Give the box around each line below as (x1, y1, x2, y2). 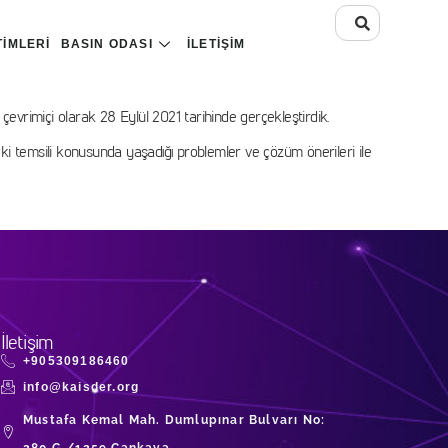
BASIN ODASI (60, 37, 153, 52)
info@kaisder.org (23, 379, 140, 394)
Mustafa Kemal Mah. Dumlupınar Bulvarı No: (23, 413, 326, 428)
